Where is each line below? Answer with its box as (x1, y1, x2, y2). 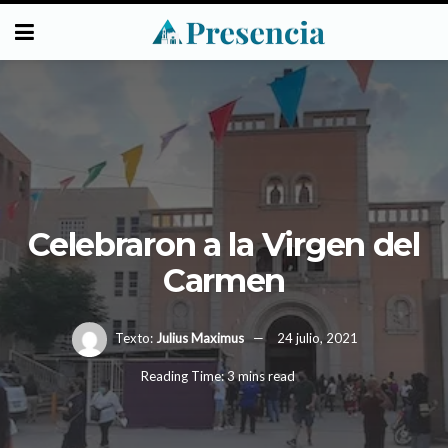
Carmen (162, 260, 286, 300)
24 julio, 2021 (276, 329, 358, 346)
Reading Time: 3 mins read (140, 368, 295, 385)
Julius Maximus (155, 329, 244, 346)
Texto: (114, 329, 153, 346)
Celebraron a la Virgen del (28, 224, 420, 264)
